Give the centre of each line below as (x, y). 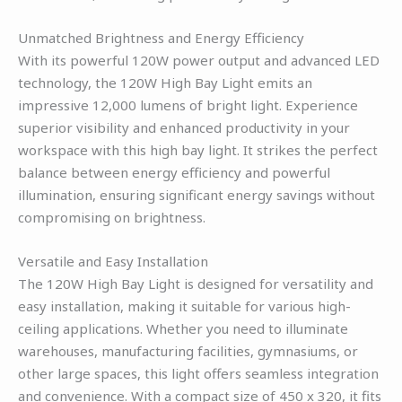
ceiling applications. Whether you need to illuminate (183, 328)
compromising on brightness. (112, 217)
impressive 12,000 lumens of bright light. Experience (188, 105)
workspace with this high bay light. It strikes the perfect (198, 149)
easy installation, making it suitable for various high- (184, 306)
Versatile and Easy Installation (113, 261)
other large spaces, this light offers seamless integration (198, 373)
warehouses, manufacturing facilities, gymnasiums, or (188, 350)
